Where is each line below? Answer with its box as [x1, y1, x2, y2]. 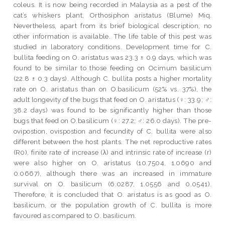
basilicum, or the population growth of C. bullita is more [13, 200, 212, 209]
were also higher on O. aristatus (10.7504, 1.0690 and [13, 158, 212, 167]
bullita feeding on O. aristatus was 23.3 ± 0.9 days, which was [13, 53, 212, 61]
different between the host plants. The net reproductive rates [13, 137, 212, 146]
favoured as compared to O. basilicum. [13, 211, 137, 219]
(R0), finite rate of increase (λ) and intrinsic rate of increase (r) [13, 148, 212, 156]
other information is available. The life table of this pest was [13, 32, 212, 40]
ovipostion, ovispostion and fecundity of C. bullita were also [13, 127, 212, 135]
